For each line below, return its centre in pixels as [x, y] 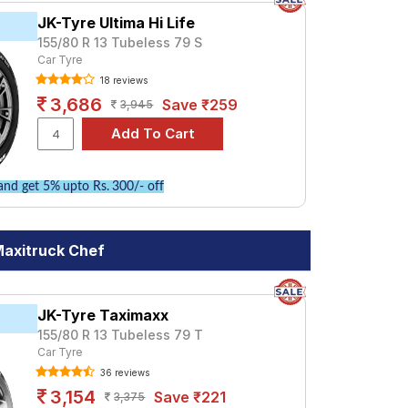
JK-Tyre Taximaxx [103, 315]
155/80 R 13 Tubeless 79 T [121, 335]
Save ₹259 [200, 105]
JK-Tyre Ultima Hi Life [117, 23]
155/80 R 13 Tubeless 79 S [120, 42]
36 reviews [124, 372]
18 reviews [123, 80]
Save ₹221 [190, 397]
